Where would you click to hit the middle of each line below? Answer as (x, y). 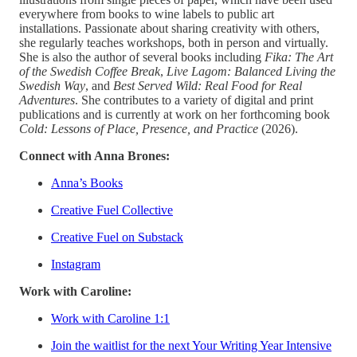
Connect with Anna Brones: (94, 155)
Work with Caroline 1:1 (110, 318)
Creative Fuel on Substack (117, 237)
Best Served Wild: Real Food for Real (208, 85)
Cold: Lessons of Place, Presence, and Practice (139, 128)
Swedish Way (52, 85)
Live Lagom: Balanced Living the (251, 71)
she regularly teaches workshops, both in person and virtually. (174, 42)
